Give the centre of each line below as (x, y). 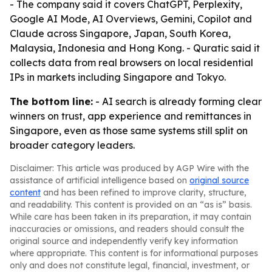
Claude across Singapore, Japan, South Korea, (120, 33)
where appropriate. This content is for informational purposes (134, 253)
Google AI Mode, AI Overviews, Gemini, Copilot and (131, 19)
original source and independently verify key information (124, 241)
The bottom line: (51, 101)
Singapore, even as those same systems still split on (129, 131)
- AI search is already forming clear (177, 101)
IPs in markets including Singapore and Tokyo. (118, 77)
